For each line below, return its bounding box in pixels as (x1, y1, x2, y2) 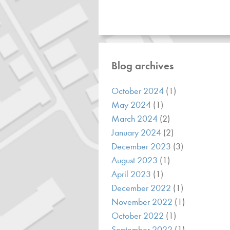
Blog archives (111, 59, 174, 72)
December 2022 (111, 183, 173, 194)
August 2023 (111, 155, 160, 166)
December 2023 (111, 141, 173, 152)
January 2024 (111, 127, 163, 138)
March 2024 (111, 113, 160, 124)
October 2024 (111, 86, 166, 97)
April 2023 (111, 169, 153, 180)
